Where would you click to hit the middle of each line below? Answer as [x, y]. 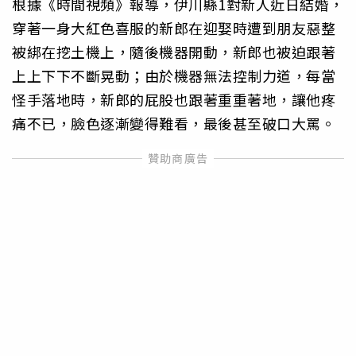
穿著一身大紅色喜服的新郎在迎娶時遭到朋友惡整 [174, 27]
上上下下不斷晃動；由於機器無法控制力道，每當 [174, 75]
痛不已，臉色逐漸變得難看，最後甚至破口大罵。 [174, 123]
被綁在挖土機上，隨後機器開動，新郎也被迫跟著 [174, 51]
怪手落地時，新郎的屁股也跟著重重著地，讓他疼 [174, 99]
